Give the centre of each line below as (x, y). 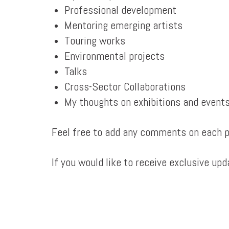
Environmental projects (114, 56)
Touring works (95, 40)
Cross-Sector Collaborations (125, 86)
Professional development (120, 10)
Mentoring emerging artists (123, 25)
